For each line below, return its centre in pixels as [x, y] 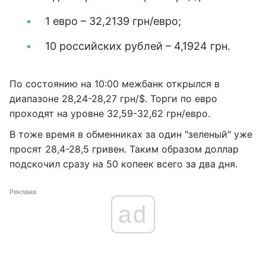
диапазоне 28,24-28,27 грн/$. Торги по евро [113, 99]
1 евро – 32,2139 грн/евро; [113, 21]
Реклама [23, 192]
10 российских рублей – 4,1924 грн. [138, 46]
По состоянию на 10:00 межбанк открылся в [115, 84]
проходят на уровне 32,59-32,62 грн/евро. [110, 113]
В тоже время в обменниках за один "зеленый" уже [131, 134]
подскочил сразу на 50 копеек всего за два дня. [123, 164]
